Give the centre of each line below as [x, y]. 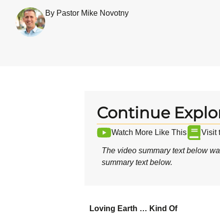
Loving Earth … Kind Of [133, 209]
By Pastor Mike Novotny [87, 13]
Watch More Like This [149, 133]
